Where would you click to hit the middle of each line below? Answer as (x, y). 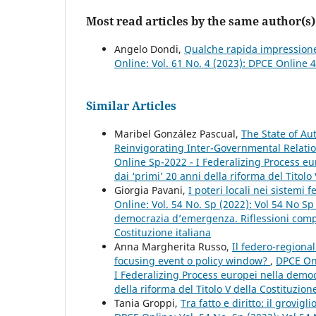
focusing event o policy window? (192, 260)
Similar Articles (131, 105)
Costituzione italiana (163, 232)
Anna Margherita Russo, (173, 246)
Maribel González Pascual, (178, 133)
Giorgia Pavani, (151, 190)
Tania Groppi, (147, 303)
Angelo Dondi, (149, 49)
